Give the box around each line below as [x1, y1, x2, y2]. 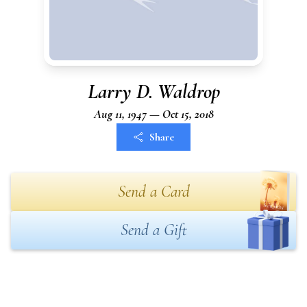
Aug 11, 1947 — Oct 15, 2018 [93, 106, 214, 121]
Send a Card [117, 182, 190, 201]
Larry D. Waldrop [87, 79, 220, 104]
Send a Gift [120, 220, 187, 240]
